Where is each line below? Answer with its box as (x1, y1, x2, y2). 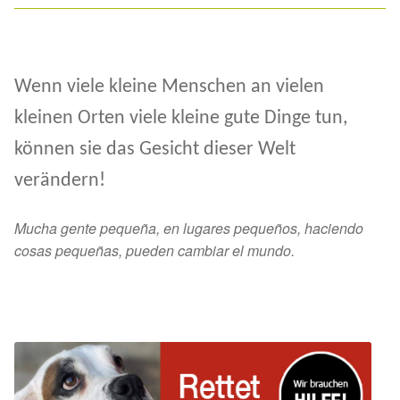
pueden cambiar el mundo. (126, 239, 295, 261)
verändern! (14, 171, 105, 192)
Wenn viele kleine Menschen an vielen (14, 77, 324, 98)
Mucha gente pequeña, (14, 217, 163, 238)
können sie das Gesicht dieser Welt (14, 139, 296, 161)
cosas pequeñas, (14, 239, 126, 261)
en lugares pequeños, (163, 217, 304, 238)
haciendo (304, 217, 363, 238)
